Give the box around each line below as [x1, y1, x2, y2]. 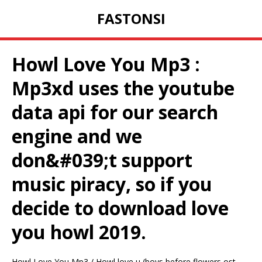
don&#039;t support [12, 147, 192, 173]
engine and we [12, 123, 142, 149]
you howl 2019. [12, 219, 146, 245]
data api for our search [12, 99, 218, 125]
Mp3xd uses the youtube [12, 75, 235, 101]
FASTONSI [96, 9, 166, 29]
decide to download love [12, 195, 229, 221]
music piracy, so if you [12, 171, 212, 197]
